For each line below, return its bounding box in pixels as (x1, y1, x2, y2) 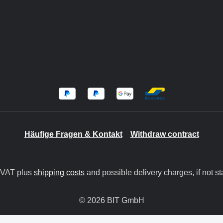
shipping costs (33, 168, 85, 177)
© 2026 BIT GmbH (79, 196, 144, 205)
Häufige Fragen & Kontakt (24, 129, 122, 138)
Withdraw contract (130, 129, 199, 138)
